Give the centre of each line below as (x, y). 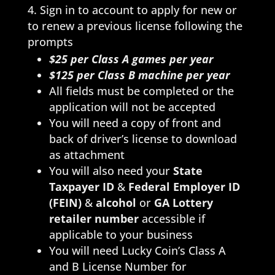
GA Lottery (183, 202)
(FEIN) (65, 202)
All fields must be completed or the (141, 91)
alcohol (117, 202)
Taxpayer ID (81, 186)
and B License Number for (118, 266)
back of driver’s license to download (143, 138)
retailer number (94, 218)
